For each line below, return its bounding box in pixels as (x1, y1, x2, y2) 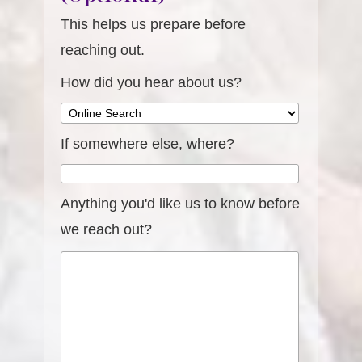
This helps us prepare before (61, 16, 246, 32)
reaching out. (61, 42, 145, 58)
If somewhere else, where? (61, 136, 235, 152)
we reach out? (61, 221, 153, 238)
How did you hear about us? (61, 74, 242, 90)
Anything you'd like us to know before (61, 196, 301, 212)
